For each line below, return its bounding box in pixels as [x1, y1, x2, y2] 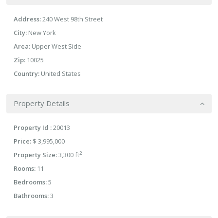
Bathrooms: [14, 191, 49, 200]
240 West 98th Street [41, 15, 103, 24]
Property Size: [14, 150, 57, 160]
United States [39, 69, 81, 78]
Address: [14, 15, 41, 24]
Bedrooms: [14, 178, 47, 187]
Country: [14, 69, 39, 78]
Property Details [14, 98, 70, 109]
